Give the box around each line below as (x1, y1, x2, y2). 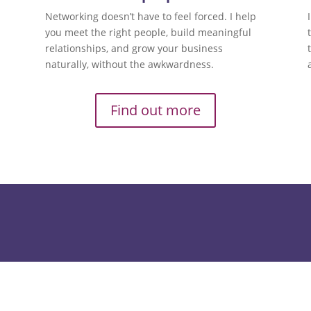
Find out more (110, 100, 201, 119)
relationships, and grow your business (44, 42, 223, 56)
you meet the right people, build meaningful (44, 26, 251, 40)
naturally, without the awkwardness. (44, 58, 214, 72)
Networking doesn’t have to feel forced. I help (44, 10, 256, 24)
